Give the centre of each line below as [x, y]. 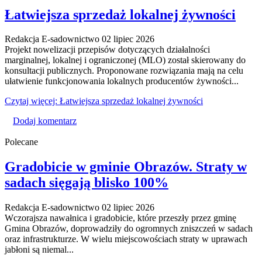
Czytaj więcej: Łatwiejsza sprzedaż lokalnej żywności [104, 101]
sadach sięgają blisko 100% [87, 183]
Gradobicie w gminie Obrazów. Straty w [126, 167]
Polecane [21, 142]
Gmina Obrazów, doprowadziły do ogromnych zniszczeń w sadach [129, 229]
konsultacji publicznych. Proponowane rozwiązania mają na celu [124, 71]
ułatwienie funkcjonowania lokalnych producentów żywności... [122, 81]
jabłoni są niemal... [39, 250]
